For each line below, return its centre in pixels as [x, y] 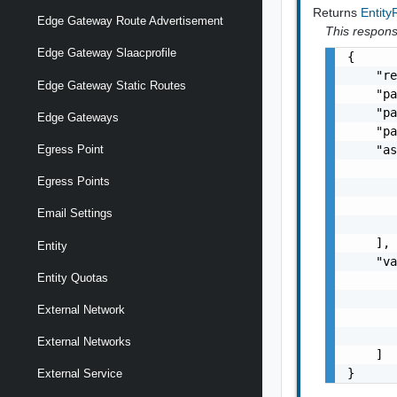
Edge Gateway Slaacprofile [107, 53]
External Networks [84, 342]
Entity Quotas [73, 277]
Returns [337, 12]
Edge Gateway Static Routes [112, 85]
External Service [80, 374]
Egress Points [74, 182]
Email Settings [75, 214]
